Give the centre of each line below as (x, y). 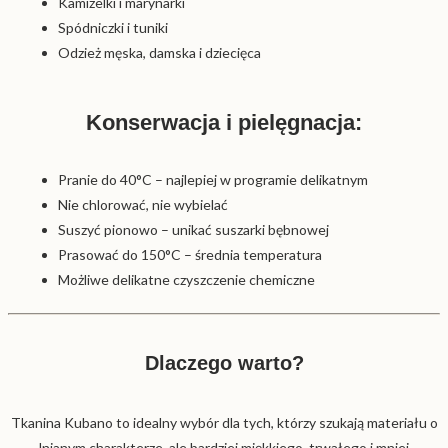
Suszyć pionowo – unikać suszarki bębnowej (193, 230)
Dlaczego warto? (224, 362)
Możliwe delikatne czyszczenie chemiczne (186, 280)
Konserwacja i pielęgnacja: (224, 123)
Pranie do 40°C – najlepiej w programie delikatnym (213, 180)
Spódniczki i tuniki (113, 27)
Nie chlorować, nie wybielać (143, 205)
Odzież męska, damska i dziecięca (159, 52)
